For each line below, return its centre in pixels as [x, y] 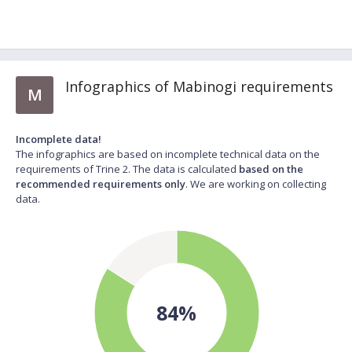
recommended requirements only [101, 184]
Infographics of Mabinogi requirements [199, 86]
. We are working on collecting [256, 184]
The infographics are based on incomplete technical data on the [168, 154]
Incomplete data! [59, 139]
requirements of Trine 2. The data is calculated [127, 169]
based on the [271, 169]
